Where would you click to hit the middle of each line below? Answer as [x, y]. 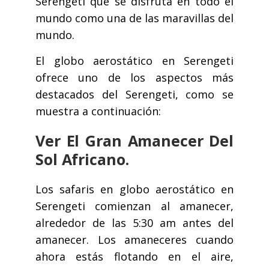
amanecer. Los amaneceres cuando [134, 240]
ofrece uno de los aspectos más [134, 78]
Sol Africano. [82, 159]
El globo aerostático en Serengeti [134, 61]
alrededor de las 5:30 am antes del [134, 223]
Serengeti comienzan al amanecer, [134, 206]
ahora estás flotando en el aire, [134, 257]
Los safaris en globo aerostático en [134, 189]
